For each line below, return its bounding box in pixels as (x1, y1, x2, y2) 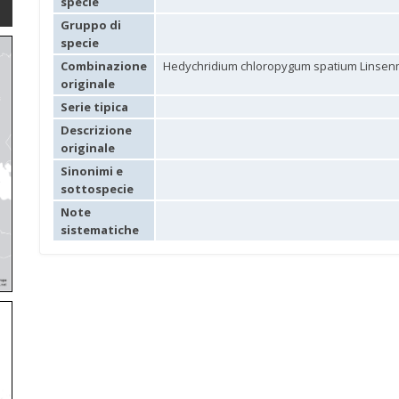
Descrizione (61, 122, 132, 138)
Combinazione (61, 58, 147, 74)
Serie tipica (61, 99, 128, 115)
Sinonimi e (61, 163, 123, 179)
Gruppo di (61, 17, 121, 33)
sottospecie (61, 181, 134, 197)
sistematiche (61, 222, 139, 238)
